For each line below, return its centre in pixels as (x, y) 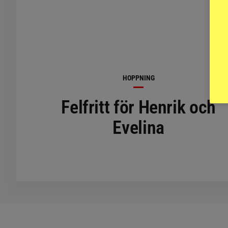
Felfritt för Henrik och (138, 107)
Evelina (138, 128)
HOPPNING (138, 78)
